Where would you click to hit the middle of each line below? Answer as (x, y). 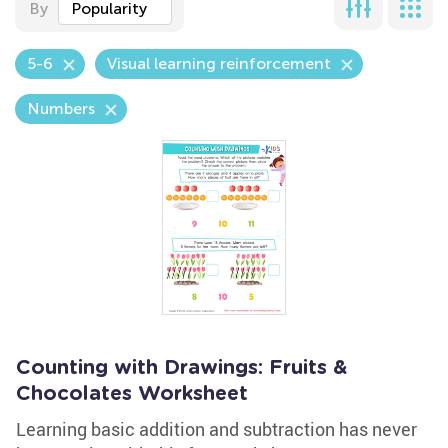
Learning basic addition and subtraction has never (216, 429)
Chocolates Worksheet (132, 394)
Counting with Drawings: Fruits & (181, 368)
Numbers (61, 108)
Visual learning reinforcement (219, 63)
